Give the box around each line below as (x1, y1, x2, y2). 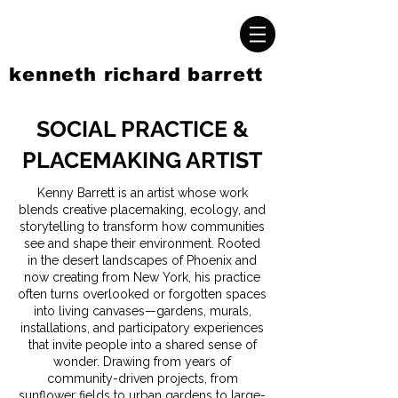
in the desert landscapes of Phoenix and (28, 253, 257, 267)
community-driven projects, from (46, 371, 238, 386)
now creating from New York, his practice (24, 270, 260, 284)
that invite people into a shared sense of (28, 338, 257, 352)
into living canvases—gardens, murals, (33, 304, 251, 318)
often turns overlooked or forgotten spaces (18, 287, 267, 301)
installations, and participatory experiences (20, 321, 264, 335)
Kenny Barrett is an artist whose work (36, 186, 248, 200)
